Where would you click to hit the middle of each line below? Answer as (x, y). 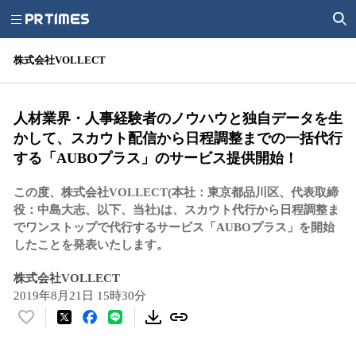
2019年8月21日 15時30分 (80, 296)
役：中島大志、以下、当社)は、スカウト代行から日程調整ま (176, 210)
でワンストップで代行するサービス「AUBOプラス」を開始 (174, 227)
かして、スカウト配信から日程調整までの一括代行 (178, 138)
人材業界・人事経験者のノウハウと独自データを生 (178, 118)
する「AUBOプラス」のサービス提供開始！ (156, 158)
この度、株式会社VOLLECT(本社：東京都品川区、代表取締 (176, 192)
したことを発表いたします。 (91, 245)
